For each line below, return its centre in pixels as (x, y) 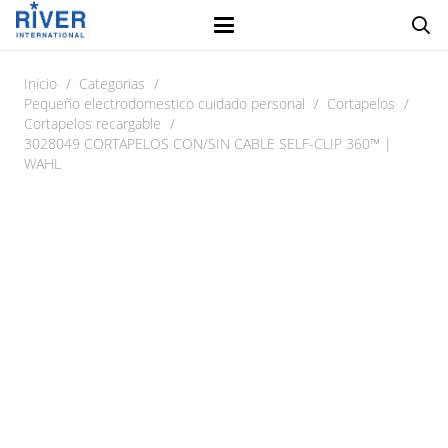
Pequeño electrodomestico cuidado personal (164, 103)
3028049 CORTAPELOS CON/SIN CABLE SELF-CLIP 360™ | (208, 143)
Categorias (112, 83)
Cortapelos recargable (92, 123)
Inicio (40, 83)
